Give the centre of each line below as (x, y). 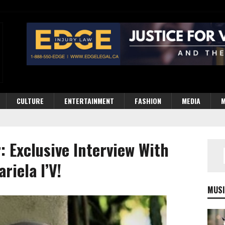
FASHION (148, 100)
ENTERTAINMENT (89, 100)
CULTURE (30, 100)
